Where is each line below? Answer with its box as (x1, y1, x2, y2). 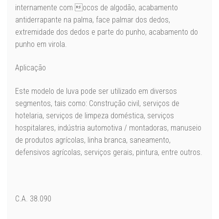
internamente (15, 3, 59, 13)
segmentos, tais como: (15, 98, 89, 108)
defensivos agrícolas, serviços (15, 147, 113, 157)
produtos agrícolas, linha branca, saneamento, (25, 135, 171, 145)
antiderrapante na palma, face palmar (15, 15, 135, 25)
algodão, (110, 3, 138, 13)
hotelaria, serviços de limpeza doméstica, (15, 110, 147, 120)
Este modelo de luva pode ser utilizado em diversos (15, 86, 177, 96)
